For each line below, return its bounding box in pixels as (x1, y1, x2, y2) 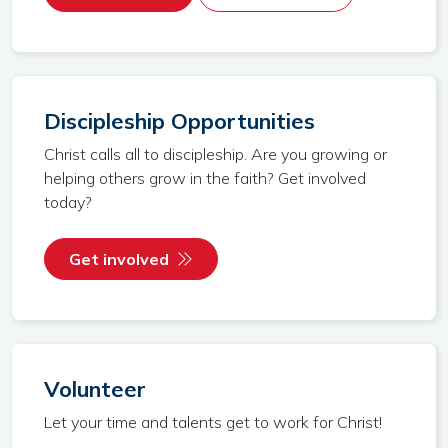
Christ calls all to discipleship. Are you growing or (44, 144, 387, 164)
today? (44, 192, 92, 212)
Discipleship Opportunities (44, 107, 315, 134)
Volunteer (44, 375, 146, 402)
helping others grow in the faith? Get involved (44, 168, 366, 188)
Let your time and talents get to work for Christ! (44, 412, 382, 432)
